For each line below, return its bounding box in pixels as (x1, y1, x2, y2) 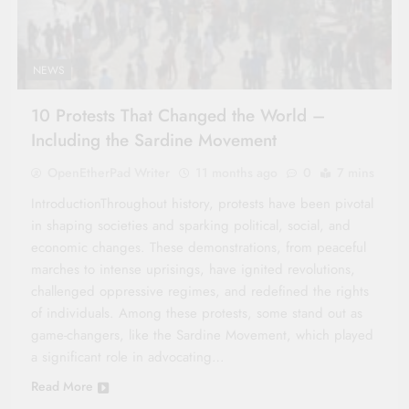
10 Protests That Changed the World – (31, 102, 325, 128)
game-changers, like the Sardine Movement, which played (31, 324, 373, 345)
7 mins (337, 163, 374, 182)
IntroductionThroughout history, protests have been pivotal (31, 193, 373, 214)
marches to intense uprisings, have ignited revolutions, (31, 258, 355, 279)
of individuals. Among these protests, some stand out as (31, 302, 362, 323)
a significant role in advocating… (31, 346, 225, 367)
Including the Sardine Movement (31, 127, 277, 152)
